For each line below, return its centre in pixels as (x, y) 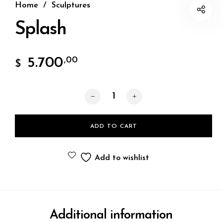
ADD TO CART (113, 126)
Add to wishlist (122, 158)
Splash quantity (113, 92)
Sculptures (71, 6)
